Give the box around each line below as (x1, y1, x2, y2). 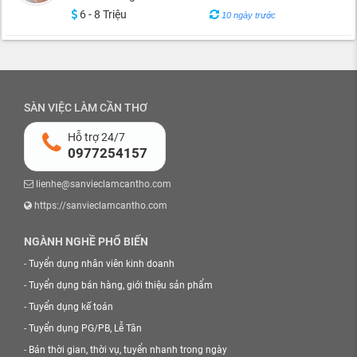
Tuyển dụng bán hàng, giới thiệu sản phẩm (29, 280, 213, 291)
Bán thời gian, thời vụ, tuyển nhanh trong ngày (29, 344, 227, 355)
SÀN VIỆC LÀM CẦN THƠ (24, 101, 147, 114)
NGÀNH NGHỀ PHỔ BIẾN (24, 235, 148, 248)
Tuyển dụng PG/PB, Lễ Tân (29, 323, 142, 334)
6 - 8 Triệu (77, 8, 127, 21)
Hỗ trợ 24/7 (68, 131, 125, 143)
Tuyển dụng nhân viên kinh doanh (29, 258, 175, 269)
